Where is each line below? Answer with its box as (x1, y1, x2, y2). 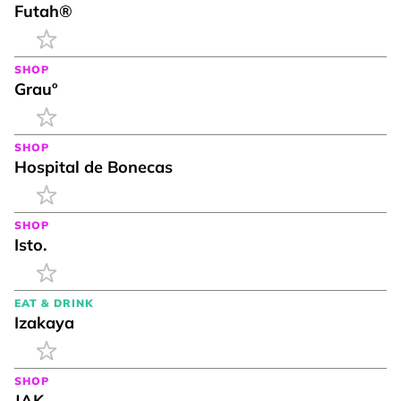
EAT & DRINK (14, 295, 93, 310)
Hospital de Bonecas (14, 156, 173, 177)
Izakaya (14, 311, 74, 333)
